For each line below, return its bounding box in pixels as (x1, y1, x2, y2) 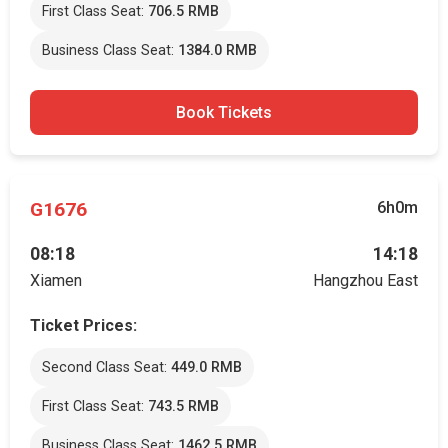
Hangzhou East (313, 271, 418, 290)
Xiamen (30, 271, 82, 290)
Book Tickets (176, 103, 272, 122)
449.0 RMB (171, 359, 242, 376)
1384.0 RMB (178, 42, 257, 59)
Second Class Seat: (42, 359, 171, 376)
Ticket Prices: (30, 316, 137, 335)
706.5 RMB (148, 3, 219, 20)
